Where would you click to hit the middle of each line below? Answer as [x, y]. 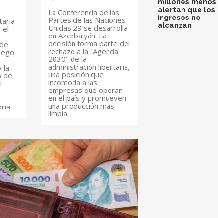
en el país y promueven [87, 98]
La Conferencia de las [84, 12]
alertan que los [186, 9]
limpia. [59, 113]
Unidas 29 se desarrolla [88, 27]
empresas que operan [86, 90]
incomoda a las [73, 82]
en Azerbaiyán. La [78, 35]
